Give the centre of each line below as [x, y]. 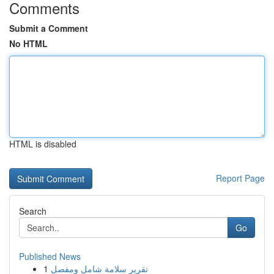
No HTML [28, 43]
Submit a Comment [49, 28]
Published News [50, 256]
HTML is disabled [43, 144]
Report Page [240, 178]
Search [33, 211]
